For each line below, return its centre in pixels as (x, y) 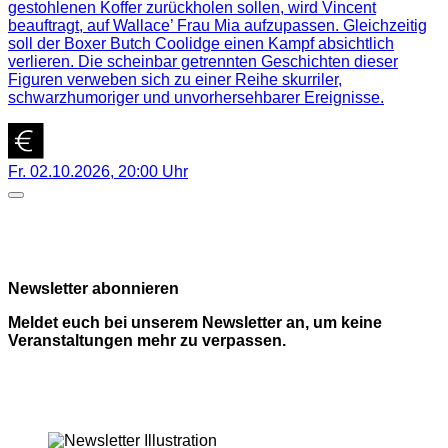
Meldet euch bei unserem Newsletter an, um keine (195, 323)
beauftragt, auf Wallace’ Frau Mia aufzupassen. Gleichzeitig (217, 26)
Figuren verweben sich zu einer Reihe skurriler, (175, 80)
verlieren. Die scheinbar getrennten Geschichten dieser (203, 62)
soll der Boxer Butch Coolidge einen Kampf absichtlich (201, 44)
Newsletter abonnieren (93, 289)
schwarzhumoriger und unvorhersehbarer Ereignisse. (196, 98)
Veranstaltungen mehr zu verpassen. (147, 341)
